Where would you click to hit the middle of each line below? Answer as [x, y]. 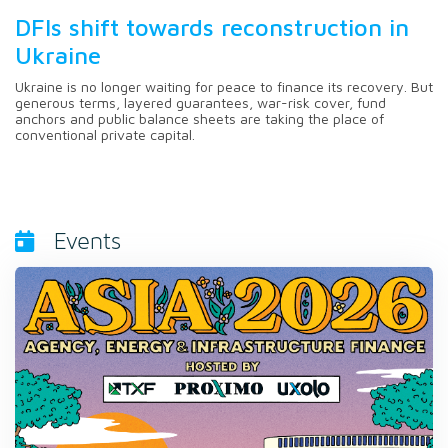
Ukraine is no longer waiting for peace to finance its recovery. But [224, 86]
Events [87, 241]
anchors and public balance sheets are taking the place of [199, 118]
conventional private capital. [105, 134]
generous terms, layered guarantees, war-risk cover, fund [200, 102]
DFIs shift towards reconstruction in [212, 26]
